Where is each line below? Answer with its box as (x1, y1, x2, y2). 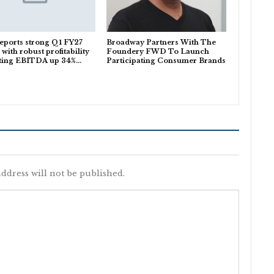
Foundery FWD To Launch (106, 46, 209, 56)
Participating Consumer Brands (106, 56, 226, 65)
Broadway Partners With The (106, 37, 216, 46)
